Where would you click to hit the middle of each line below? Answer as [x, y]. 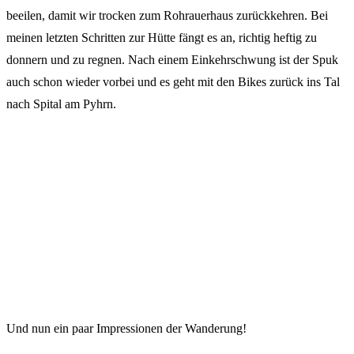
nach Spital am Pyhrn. [61, 104]
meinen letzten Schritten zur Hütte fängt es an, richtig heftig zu [162, 38]
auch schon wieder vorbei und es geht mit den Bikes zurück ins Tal [173, 82]
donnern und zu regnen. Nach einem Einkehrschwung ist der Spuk [172, 60]
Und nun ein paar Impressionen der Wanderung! [126, 329]
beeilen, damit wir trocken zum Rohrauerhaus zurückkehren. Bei [167, 16]
